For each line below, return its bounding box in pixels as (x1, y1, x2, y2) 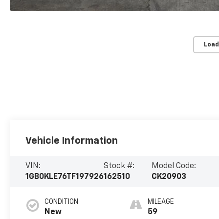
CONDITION (44, 198, 79, 206)
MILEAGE (148, 198, 175, 206)
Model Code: (151, 162, 196, 171)
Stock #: (104, 162, 135, 171)
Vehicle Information (25, 136, 118, 146)
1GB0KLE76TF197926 (25, 173, 104, 181)
